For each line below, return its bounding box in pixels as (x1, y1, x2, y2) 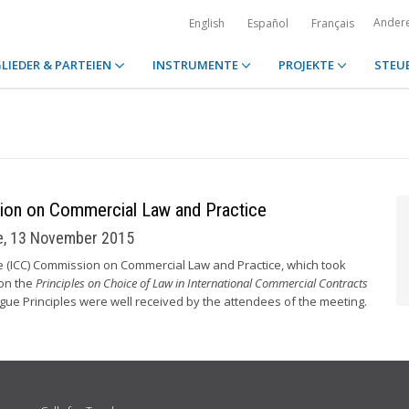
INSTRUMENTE (152, 57, 241, 73)
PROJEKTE (278, 57, 337, 73)
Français (311, 16, 354, 31)
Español (247, 16, 288, 31)
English (189, 16, 225, 31)
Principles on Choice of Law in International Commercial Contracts (36, 275, 368, 291)
